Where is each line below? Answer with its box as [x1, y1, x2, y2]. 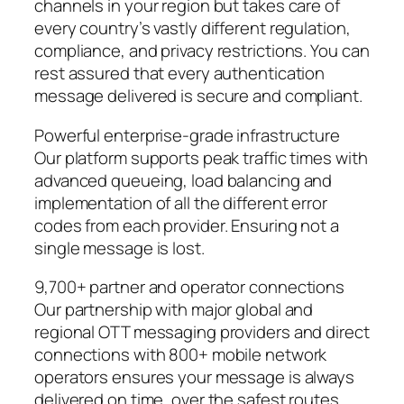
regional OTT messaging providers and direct [34, 320, 370, 344]
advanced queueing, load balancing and [34, 168, 333, 192]
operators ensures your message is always [34, 365, 354, 390]
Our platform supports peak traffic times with [34, 145, 368, 170]
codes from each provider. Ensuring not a [34, 213, 339, 237]
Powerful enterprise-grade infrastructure [34, 123, 340, 147]
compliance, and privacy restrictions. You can [34, 39, 370, 63]
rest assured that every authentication [34, 61, 326, 86]
